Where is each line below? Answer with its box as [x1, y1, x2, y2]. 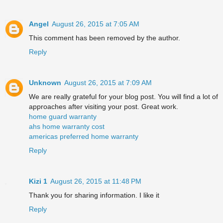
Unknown [29, 78, 61, 87]
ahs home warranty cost [29, 122, 105, 130]
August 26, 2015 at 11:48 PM [50, 177, 141, 185]
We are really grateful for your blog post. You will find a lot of [29, 92, 218, 101]
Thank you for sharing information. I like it [29, 191, 159, 199]
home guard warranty [29, 112, 97, 120]
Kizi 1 [29, 177, 47, 185]
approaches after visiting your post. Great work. [29, 102, 178, 111]
